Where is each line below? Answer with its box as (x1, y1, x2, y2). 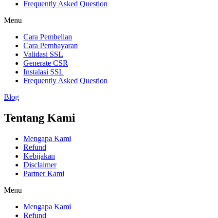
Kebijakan (23, 151, 55, 160)
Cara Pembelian (23, 33, 72, 41)
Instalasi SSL (23, 68, 64, 76)
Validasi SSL (23, 50, 63, 59)
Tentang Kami (4, 111, 75, 125)
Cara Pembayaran (23, 41, 78, 50)
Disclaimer (23, 160, 56, 169)
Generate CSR (23, 59, 68, 68)
